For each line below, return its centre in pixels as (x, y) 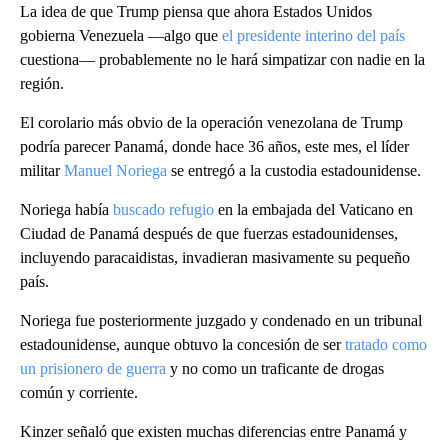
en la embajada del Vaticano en (313, 209)
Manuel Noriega (115, 170)
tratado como (386, 344)
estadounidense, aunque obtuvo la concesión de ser (182, 344)
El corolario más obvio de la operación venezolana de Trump (211, 122)
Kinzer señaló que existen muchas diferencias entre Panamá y (213, 431)
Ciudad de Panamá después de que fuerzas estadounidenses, (209, 233)
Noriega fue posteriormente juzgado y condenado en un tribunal (221, 320)
